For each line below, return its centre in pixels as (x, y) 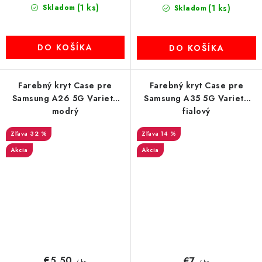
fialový (196, 111)
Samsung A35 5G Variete (196, 98)
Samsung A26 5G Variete (65, 98)
